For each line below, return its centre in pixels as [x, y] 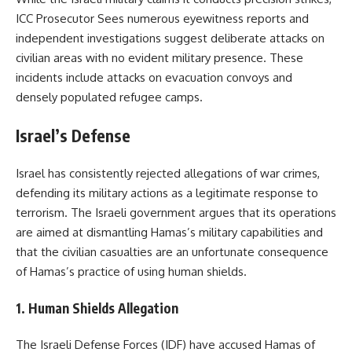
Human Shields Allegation [103, 308]
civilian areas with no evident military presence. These [159, 58]
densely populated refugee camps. [109, 97]
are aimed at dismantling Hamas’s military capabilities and [169, 233]
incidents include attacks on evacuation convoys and [154, 78]
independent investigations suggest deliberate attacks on [170, 38]
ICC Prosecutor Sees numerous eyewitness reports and [162, 19]
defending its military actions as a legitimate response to [167, 193]
